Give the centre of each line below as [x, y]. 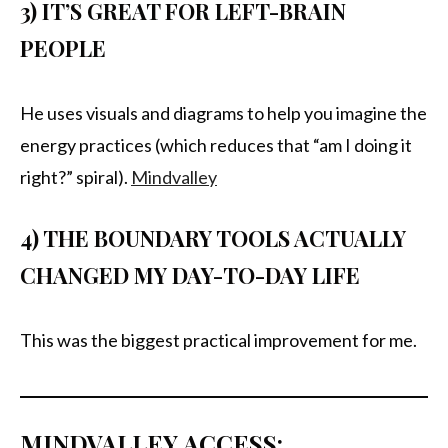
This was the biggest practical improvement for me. [218, 340]
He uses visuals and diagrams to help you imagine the [223, 113]
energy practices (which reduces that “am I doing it [216, 145]
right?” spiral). [75, 177]
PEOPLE [63, 48]
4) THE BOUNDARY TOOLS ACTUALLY [213, 238]
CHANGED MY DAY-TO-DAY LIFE [190, 275]
